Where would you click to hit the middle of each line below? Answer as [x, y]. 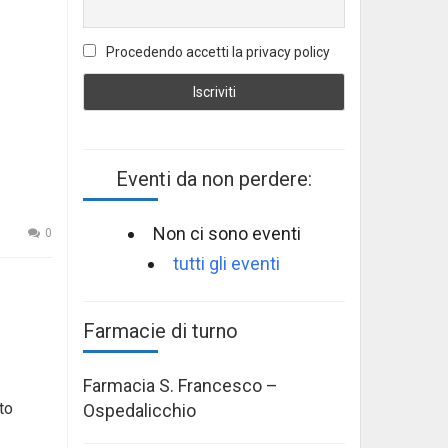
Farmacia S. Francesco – [180, 385]
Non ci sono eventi [226, 233]
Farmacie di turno [160, 330]
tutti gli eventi [226, 263]
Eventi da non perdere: [214, 178]
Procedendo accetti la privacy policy [216, 52]
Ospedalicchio [139, 410]
